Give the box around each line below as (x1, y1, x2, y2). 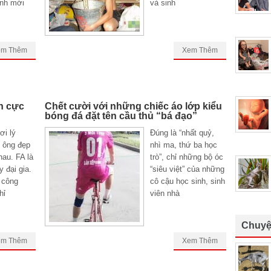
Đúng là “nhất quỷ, (150, 128, 214, 137)
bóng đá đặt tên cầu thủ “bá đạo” (45, 111, 197, 121)
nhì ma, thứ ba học (150, 140, 217, 149)
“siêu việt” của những (150, 165, 224, 174)
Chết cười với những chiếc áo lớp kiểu (45, 101, 222, 111)
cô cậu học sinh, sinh (150, 177, 225, 186)
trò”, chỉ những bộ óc (150, 152, 223, 162)
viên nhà (150, 189, 180, 198)
